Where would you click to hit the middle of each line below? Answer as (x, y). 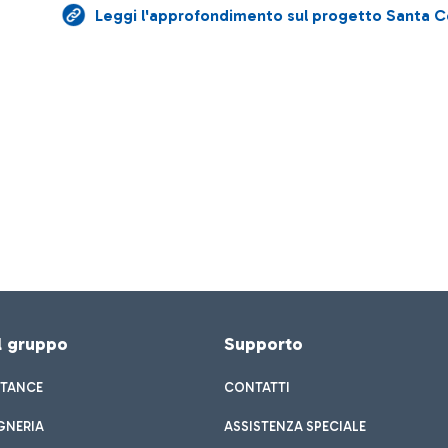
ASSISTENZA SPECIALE (295, 427)
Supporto (263, 344)
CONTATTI (257, 388)
